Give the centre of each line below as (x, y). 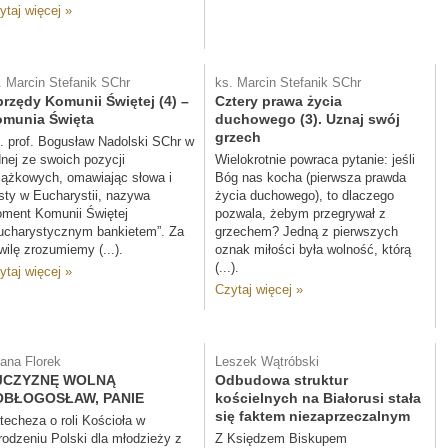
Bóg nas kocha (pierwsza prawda (310, 177)
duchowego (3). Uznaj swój (307, 119)
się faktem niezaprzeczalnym (312, 416)
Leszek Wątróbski (267, 361)
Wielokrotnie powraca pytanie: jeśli (315, 159)
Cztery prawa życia (278, 101)
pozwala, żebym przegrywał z (300, 213)
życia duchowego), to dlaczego (304, 195)
